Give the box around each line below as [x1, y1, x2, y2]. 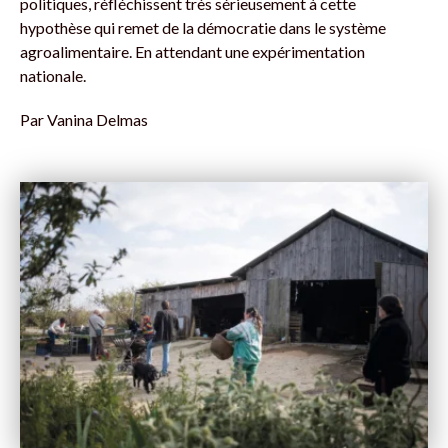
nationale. [20, 66, 86, 86]
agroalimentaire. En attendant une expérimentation [20, 42, 365, 62]
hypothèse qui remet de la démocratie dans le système [20, 18, 386, 38]
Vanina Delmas [47, 110, 148, 130]
